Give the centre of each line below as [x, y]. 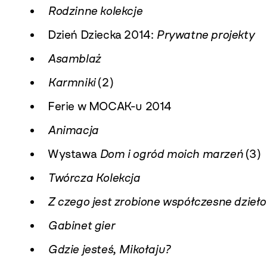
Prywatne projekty [205, 35]
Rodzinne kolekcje [95, 11]
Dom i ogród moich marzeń [171, 154]
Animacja [73, 130]
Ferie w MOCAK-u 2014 [110, 106]
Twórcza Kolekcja [94, 178]
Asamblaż [74, 58]
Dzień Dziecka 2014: [102, 35]
